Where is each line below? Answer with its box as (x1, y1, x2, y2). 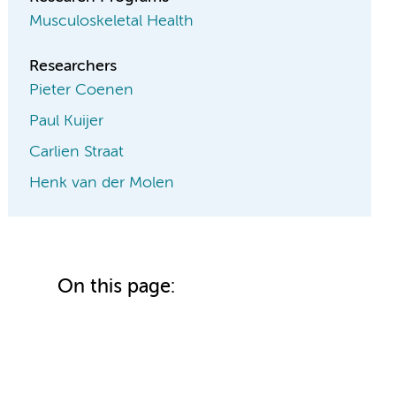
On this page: (57, 278, 176, 298)
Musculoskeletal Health (29, 13, 194, 30)
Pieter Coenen (29, 82, 134, 99)
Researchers (29, 58, 118, 75)
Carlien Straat (29, 144, 125, 161)
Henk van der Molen (29, 175, 175, 192)
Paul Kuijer (29, 113, 104, 130)
